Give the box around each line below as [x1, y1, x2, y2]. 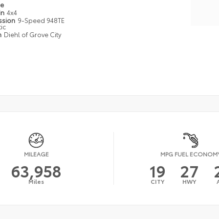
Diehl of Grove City [4, 29, 62, 39]
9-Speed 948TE [18, 15, 65, 24]
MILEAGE [23, 149, 49, 158]
